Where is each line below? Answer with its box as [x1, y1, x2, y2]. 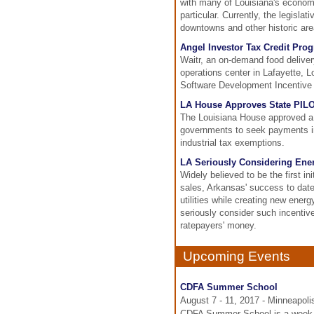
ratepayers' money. [180, 220, 259, 231]
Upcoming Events [183, 249, 290, 264]
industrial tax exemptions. [180, 137, 285, 148]
